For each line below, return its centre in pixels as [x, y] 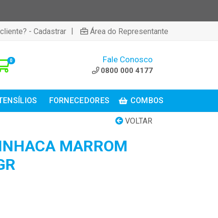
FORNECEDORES [79, 100]
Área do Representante [129, 31]
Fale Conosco [128, 59]
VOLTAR [138, 121]
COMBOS [147, 100]
